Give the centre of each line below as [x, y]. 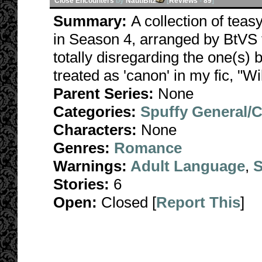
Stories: [81, 184]
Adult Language [188, 166]
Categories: [95, 112]
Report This [198, 202]
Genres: [84, 148]
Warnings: [92, 166]
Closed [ [127, 202]
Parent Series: [104, 94]
